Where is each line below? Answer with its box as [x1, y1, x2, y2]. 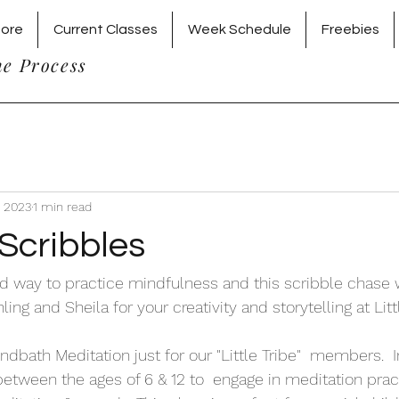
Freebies [321, 22, 379, 37]
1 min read [33, 199, 92, 214]
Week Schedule [187, 22, 291, 37]
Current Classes [53, 22, 158, 37]
